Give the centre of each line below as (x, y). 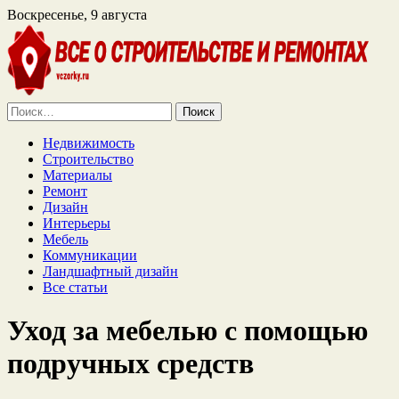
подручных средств (130, 364)
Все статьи (75, 287)
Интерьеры (77, 223)
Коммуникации (90, 255)
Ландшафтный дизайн (110, 271)
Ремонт (65, 191)
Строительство (88, 159)
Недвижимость (89, 143)
